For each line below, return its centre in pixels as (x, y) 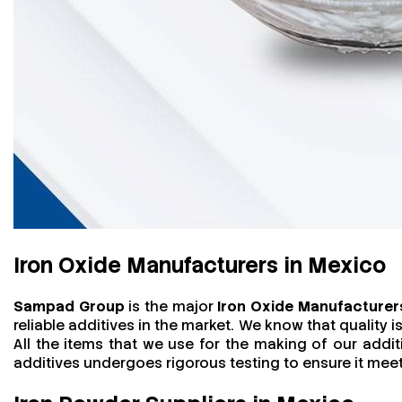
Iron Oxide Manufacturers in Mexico (200, 265)
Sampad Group (69, 306)
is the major (171, 306)
